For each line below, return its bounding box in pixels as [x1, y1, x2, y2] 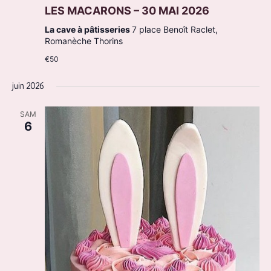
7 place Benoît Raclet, [131, 24, 218, 34]
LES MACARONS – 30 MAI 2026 [44, 4, 209, 17]
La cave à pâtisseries [44, 24, 132, 34]
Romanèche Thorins [44, 35, 123, 46]
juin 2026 [11, 81, 44, 92]
